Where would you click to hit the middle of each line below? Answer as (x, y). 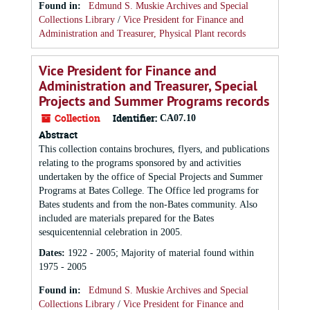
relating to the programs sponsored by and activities (140, 163)
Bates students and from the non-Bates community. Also (148, 204)
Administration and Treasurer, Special (148, 86)
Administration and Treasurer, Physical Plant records (142, 34)
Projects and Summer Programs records (154, 101)
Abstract (58, 135)
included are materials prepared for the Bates (126, 218)
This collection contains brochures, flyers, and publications (154, 149)
